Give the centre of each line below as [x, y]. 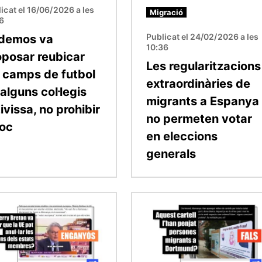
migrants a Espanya [203, 101]
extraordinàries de [198, 83]
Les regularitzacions [204, 66]
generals [171, 154]
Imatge [147, 199]
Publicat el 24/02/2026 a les [203, 36]
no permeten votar [199, 118]
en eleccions [182, 136]
